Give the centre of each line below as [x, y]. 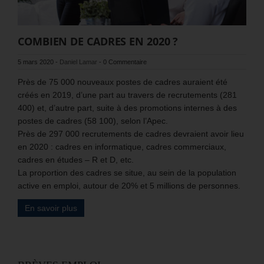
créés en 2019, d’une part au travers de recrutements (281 [127, 95]
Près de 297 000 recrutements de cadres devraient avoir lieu [131, 133]
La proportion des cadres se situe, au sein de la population [127, 172]
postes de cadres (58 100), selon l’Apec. [93, 121]
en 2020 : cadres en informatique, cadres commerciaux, [122, 146]
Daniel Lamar [78, 62]
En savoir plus [51, 208]
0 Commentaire [125, 62]
